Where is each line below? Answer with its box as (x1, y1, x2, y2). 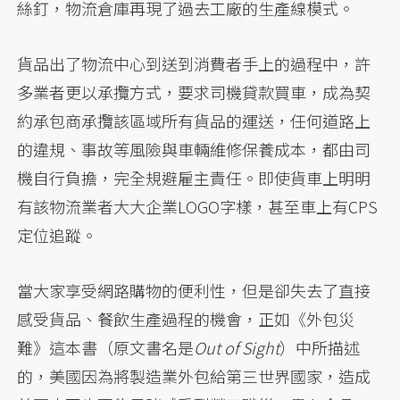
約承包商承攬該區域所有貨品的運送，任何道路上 (17, 109, 371, 133)
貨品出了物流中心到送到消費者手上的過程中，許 (17, 52, 371, 76)
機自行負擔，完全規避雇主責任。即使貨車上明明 (17, 166, 371, 190)
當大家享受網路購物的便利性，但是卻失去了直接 (17, 279, 371, 303)
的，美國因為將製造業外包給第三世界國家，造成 (17, 364, 371, 388)
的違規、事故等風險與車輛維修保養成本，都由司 (17, 137, 371, 162)
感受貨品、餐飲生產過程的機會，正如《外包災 (17, 307, 355, 331)
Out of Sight (194, 336, 280, 360)
